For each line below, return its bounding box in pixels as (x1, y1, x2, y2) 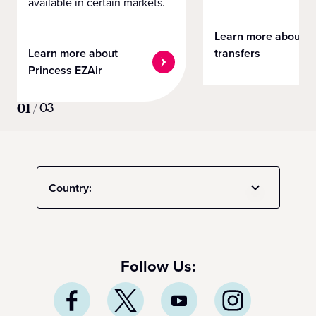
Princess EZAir (28, 62, 102, 79)
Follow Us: (120, 255, 196, 279)
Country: (48, 179, 92, 196)
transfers (214, 45, 260, 62)
